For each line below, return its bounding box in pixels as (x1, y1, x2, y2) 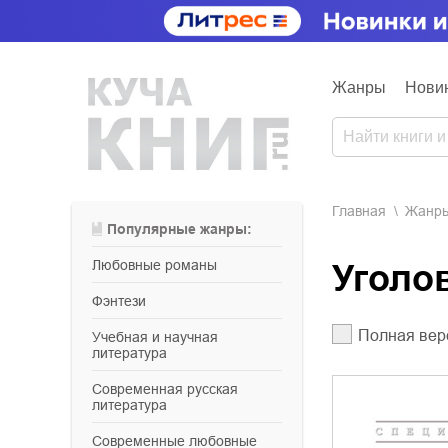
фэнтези (103, 293, 146, 309)
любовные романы (101, 257, 217, 273)
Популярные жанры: (117, 221, 252, 237)
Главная (339, 203, 386, 219)
